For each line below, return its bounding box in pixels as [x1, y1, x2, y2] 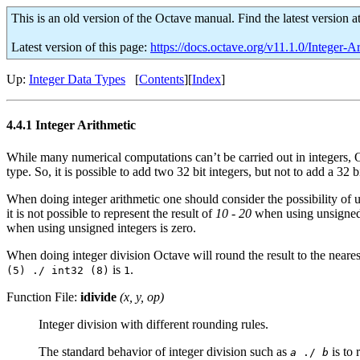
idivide [80, 289, 117, 304]
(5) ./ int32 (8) [6, 264, 109, 276]
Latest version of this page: [11, 40, 150, 54]
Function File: [6, 289, 80, 304]
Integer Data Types [29, 72, 125, 86]
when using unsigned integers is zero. [6, 220, 196, 235]
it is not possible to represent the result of [6, 206, 215, 220]
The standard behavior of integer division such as [39, 344, 290, 358]
